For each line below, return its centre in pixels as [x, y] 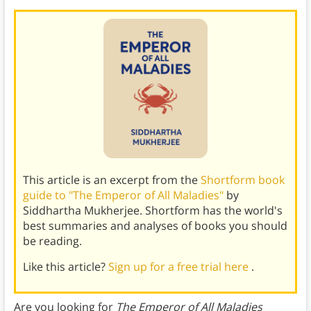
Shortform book [242, 179]
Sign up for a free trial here [179, 266]
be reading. [52, 241]
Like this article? [65, 266]
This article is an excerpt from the [111, 179]
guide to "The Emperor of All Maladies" [124, 195]
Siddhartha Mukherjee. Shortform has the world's [152, 210]
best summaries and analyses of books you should [155, 225]
